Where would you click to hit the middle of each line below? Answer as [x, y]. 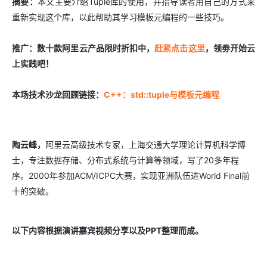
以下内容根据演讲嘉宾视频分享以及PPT [87, 230]
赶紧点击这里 [180, 48]
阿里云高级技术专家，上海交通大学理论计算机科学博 [145, 145]
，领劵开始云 [230, 48]
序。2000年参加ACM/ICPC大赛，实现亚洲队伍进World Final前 [131, 176]
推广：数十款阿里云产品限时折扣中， [83, 48]
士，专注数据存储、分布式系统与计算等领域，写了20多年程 [125, 160]
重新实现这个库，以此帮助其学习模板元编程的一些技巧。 [120, 17]
